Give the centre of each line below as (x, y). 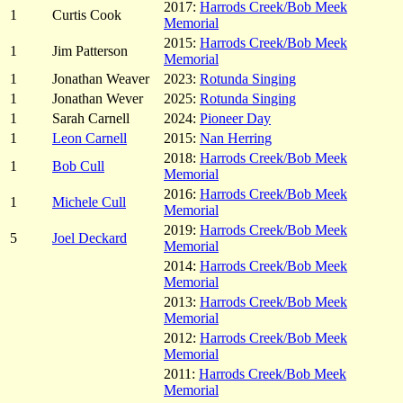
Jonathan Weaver (101, 78)
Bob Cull (78, 166)
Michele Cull (89, 201)
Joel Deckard (90, 237)
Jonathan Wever (98, 98)
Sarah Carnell (91, 118)
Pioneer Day (235, 118)
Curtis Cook (87, 14)
